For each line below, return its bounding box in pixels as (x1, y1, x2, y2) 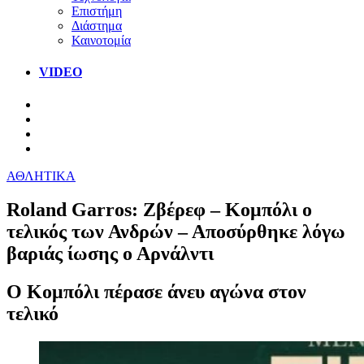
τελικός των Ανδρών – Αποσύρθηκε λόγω (6, 221, 345, 243)
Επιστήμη (71, 3, 122, 18)
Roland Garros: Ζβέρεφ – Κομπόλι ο (6, 199, 312, 221)
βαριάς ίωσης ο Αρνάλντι (6, 243, 214, 265)
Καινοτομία (71, 32, 131, 47)
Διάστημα (71, 18, 122, 32)
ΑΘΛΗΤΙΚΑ (6, 168, 76, 183)
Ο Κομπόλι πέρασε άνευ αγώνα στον (6, 281, 306, 303)
